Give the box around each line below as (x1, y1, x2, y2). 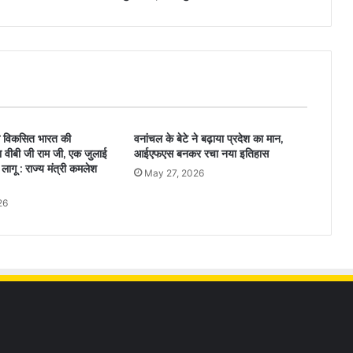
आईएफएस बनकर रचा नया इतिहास (133, 146, 269, 161)
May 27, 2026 (143, 166, 204, 179)
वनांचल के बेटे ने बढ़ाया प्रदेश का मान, (133, 131, 283, 146)
